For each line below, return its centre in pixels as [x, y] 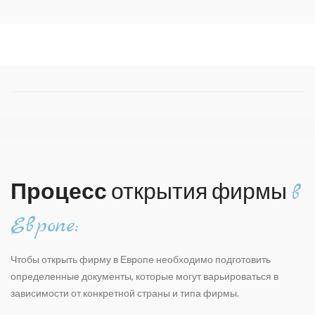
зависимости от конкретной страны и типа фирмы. [125, 293]
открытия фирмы [199, 190]
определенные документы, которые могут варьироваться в [144, 276]
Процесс [59, 190]
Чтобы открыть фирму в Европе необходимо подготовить [141, 259]
